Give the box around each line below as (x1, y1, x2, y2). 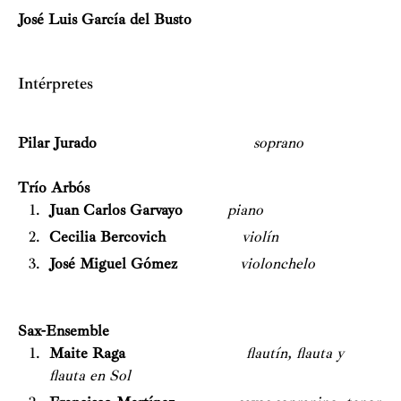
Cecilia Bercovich (49, 226, 166, 246)
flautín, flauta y (246, 344, 344, 363)
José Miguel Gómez (49, 253, 177, 273)
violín (242, 226, 278, 246)
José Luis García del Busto (18, 9, 192, 29)
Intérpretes (18, 73, 93, 93)
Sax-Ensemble (18, 321, 109, 340)
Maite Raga (49, 344, 125, 363)
